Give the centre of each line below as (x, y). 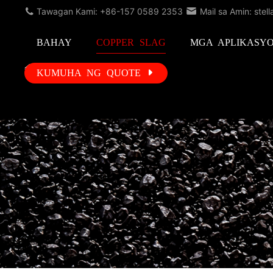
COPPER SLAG (131, 42)
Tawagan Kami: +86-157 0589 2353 (110, 11)
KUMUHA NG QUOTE (89, 73)
